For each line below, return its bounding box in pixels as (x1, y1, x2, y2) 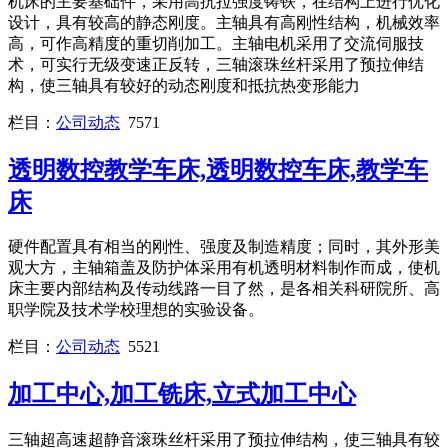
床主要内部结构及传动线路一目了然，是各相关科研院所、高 (8, 280, 440, 298)
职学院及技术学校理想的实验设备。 (8, 301, 264, 319)
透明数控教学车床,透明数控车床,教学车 (8, 156, 428, 183)
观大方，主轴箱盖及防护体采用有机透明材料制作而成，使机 (8, 259, 440, 277)
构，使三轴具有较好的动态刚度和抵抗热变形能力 (8, 76, 360, 94)
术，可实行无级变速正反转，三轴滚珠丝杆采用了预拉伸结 (8, 55, 424, 73)
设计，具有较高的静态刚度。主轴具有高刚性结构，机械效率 (8, 13, 440, 31)
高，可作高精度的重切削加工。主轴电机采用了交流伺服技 (8, 34, 424, 52)
